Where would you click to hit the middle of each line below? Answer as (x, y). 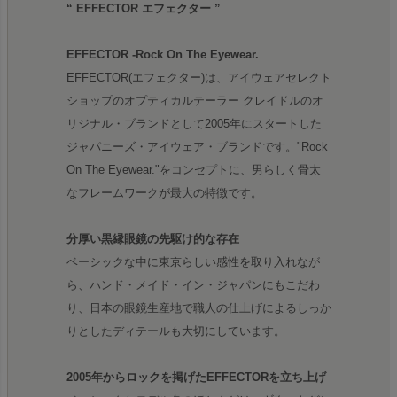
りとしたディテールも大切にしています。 (176, 331)
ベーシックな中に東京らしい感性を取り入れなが (193, 262)
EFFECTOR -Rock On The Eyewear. (163, 55)
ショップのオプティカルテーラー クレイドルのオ (195, 101)
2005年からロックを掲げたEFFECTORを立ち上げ (196, 378)
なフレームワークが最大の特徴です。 (164, 193)
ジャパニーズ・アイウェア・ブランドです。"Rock (197, 147)
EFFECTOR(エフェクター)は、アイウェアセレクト (199, 78)
